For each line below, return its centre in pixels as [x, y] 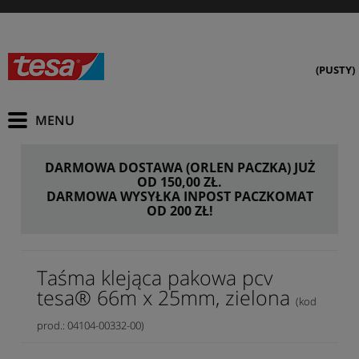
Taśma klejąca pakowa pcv [155, 277]
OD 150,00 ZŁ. [179, 182]
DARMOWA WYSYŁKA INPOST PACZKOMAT [179, 196]
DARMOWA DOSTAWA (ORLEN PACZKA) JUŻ [179, 167]
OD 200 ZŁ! [179, 211]
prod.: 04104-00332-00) [91, 325]
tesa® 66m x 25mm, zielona [166, 297]
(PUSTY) [335, 70]
